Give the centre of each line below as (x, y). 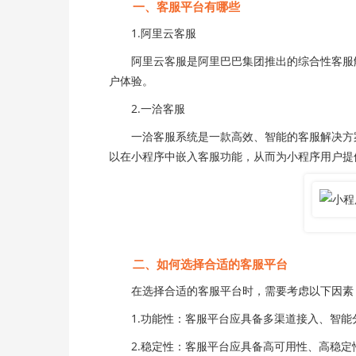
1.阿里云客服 (153, 33)
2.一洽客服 (147, 108)
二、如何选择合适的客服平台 (198, 264)
